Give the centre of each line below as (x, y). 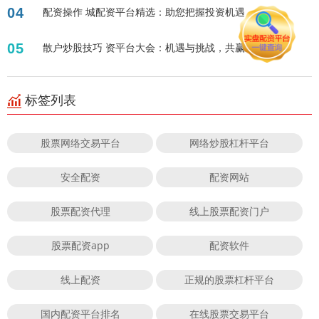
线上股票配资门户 (230, 211)
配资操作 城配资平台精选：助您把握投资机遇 (144, 12)
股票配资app (80, 246)
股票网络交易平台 (80, 143)
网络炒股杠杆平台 (230, 143)
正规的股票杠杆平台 (230, 280)
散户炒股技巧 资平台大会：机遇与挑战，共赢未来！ (159, 48)
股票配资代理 (80, 211)
